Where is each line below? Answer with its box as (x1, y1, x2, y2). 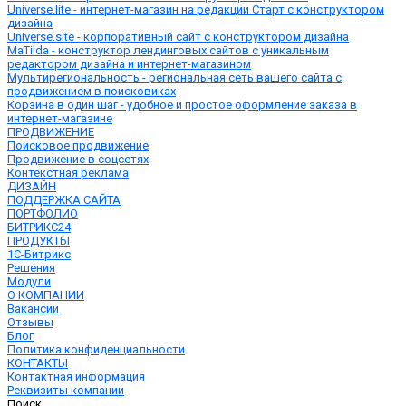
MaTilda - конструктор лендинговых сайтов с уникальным (7, 43, 329, 57)
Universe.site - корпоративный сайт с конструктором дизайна (7, 30, 349, 43)
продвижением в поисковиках (7, 84, 176, 98)
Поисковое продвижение (7, 139, 149, 152)
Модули (7, 275, 51, 288)
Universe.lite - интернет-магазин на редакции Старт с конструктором (7, 3, 384, 16)
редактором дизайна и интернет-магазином (7, 57, 251, 71)
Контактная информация (7, 370, 145, 383)
